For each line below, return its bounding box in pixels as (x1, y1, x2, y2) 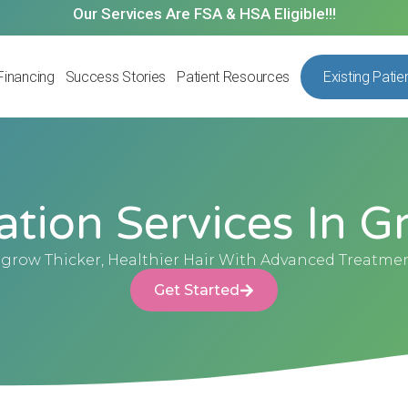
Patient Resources (177, 67, 291, 86)
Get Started (154, 281, 240, 300)
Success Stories (65, 67, 167, 86)
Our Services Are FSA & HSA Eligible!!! (72, 5, 336, 23)
